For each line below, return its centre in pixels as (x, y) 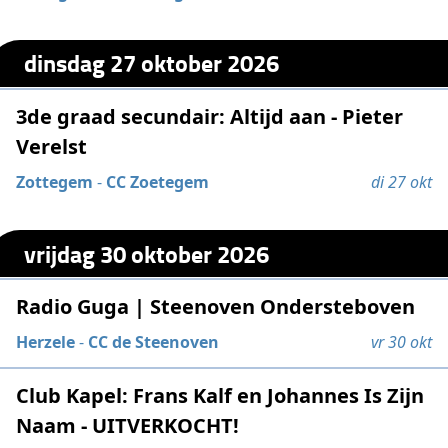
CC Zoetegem (158, 181)
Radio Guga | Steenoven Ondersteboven (216, 307)
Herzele (46, 342)
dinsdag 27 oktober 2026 (152, 63)
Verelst (52, 146)
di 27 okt (401, 181)
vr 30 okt (401, 342)
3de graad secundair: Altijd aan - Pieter (210, 116)
